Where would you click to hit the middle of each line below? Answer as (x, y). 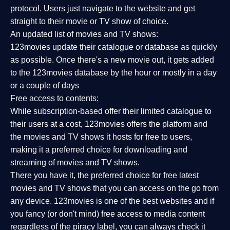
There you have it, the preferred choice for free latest (104, 175)
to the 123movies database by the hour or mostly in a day (113, 73)
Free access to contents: (54, 98)
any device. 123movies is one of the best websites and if (112, 201)
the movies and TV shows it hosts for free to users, (101, 137)
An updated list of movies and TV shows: (84, 34)
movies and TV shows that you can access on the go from (114, 188)
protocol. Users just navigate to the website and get (103, 8)
